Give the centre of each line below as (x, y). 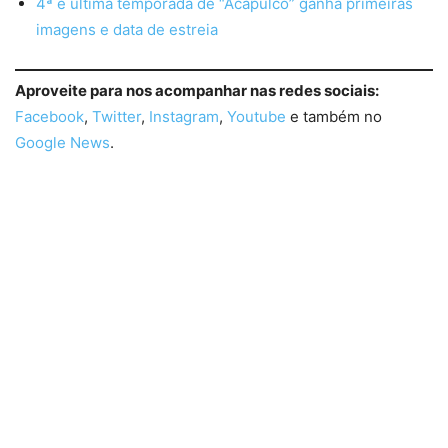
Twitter (116, 117)
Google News (62, 143)
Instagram (184, 117)
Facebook (49, 117)
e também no (334, 117)
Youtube (256, 117)
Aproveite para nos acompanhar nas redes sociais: (197, 91)
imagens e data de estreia (127, 29)
